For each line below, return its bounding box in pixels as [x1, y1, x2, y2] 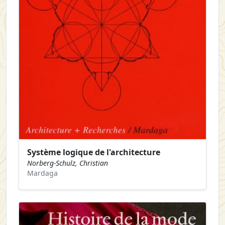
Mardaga [27, 168, 58, 178]
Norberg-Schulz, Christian [27, 158, 108, 168]
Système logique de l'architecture [27, 146, 160, 158]
